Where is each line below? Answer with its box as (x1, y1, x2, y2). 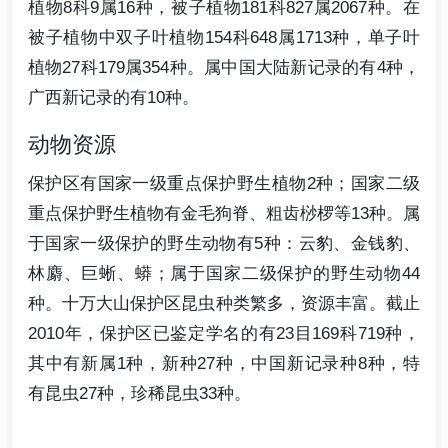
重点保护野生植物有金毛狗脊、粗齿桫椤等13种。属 (28, 203, 420, 224)
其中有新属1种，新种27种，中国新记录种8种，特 (28, 353, 420, 374)
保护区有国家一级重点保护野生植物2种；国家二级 (28, 173, 420, 194)
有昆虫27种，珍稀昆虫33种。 (28, 383, 251, 404)
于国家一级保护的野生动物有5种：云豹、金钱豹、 (28, 233, 420, 254)
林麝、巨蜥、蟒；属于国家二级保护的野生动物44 (28, 263, 420, 284)
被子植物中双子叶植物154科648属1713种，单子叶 (28, 27, 420, 47)
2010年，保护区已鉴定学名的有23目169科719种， (28, 323, 420, 344)
